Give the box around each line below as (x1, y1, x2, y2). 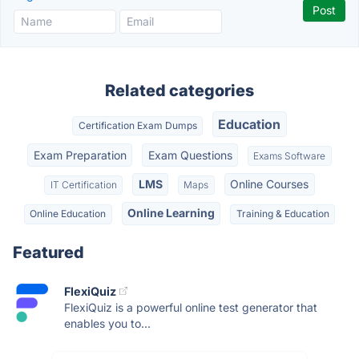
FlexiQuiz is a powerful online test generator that (64, 300, 317, 314)
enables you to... (64, 316, 151, 330)
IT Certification (50, 178, 117, 191)
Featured (13, 242, 84, 262)
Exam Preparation (33, 147, 127, 162)
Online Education (30, 208, 107, 220)
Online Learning (127, 206, 215, 220)
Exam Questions (147, 147, 232, 162)
